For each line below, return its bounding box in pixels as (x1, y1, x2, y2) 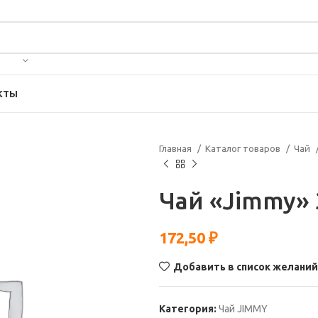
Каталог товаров (205, 143, 283, 154)
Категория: (159, 303, 216, 314)
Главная (159, 143, 194, 154)
